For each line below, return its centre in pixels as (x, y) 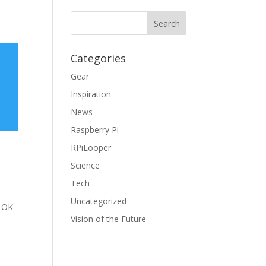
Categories (99, 58)
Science (85, 165)
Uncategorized (99, 201)
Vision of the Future (109, 219)
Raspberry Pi (95, 130)
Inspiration (91, 94)
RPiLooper (91, 148)
